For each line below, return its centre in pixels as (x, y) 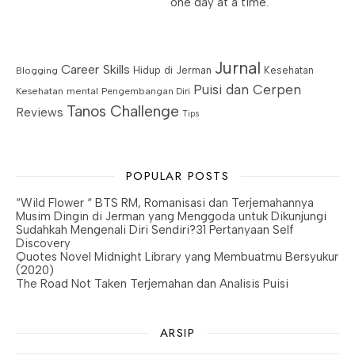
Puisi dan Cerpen (247, 89)
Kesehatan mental (57, 90)
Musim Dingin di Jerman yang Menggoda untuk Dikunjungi (171, 216)
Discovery (43, 243)
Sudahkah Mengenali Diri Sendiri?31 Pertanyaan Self (155, 229)
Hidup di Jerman (172, 70)
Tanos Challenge (123, 111)
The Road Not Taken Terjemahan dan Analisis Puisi (152, 283)
